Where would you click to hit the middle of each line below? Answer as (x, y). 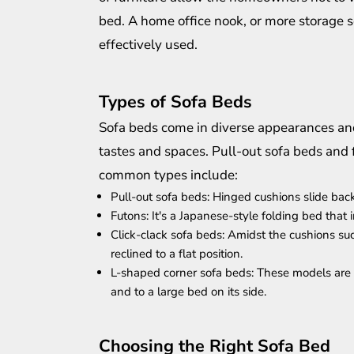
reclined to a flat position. (177, 254)
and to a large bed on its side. (188, 292)
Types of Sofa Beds (175, 102)
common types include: (168, 175)
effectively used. (148, 45)
